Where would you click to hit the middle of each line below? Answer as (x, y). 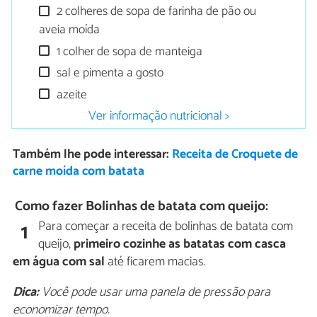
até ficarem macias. (155, 261)
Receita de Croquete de (235, 155)
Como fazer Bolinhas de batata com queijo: (142, 206)
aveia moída (70, 30)
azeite (71, 95)
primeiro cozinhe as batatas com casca (180, 244)
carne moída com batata (78, 172)
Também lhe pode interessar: (92, 155)
